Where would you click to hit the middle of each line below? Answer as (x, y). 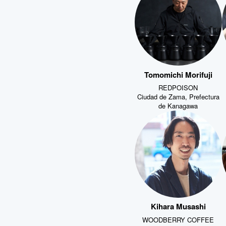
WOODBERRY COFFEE (178, 218)
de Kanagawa (178, 105)
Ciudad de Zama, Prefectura (178, 96)
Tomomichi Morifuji (178, 73)
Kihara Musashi (178, 205)
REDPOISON (178, 87)
